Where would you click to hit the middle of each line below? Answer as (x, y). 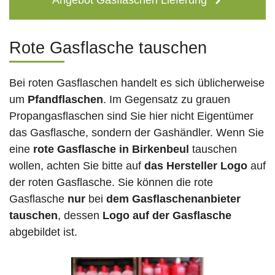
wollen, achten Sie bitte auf (77, 166)
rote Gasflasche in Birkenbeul (111, 149)
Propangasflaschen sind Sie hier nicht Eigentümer (131, 116)
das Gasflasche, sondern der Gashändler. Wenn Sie (137, 133)
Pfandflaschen (65, 100)
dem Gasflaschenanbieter (173, 199)
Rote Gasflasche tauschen (108, 48)
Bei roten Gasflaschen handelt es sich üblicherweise (137, 83)
